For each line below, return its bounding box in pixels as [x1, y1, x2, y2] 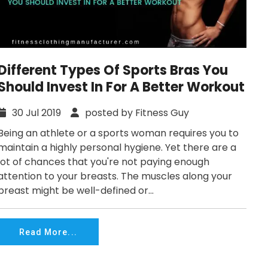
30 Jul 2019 [10, 106, 71, 120]
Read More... [19, 227, 77, 237]
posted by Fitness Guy [83, 106, 189, 120]
